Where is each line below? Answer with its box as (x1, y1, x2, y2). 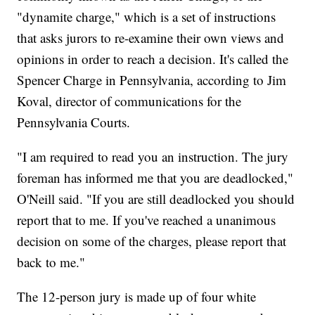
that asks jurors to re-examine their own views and (17, 29, 285, 47)
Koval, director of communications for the (17, 92, 242, 110)
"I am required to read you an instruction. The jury (17, 148, 289, 166)
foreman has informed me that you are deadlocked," (17, 169, 294, 187)
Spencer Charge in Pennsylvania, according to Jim (17, 71, 287, 89)
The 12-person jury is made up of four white (17, 288, 257, 306)
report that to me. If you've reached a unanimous (17, 211, 276, 229)
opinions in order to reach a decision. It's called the (17, 50, 289, 68)
